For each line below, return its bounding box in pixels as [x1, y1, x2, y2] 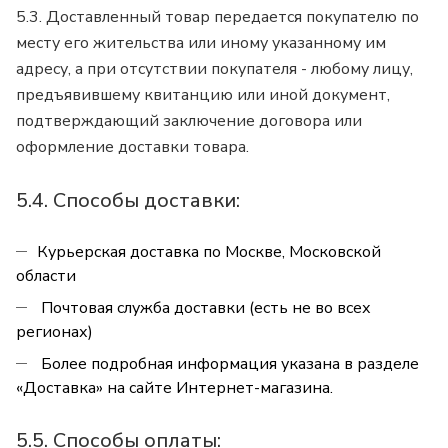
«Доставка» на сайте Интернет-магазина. [16, 377, 337, 400]
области [16, 265, 76, 288]
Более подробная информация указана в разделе [37, 353, 419, 376]
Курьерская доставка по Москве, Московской [37, 241, 381, 264]
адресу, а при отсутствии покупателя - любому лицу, [16, 58, 413, 81]
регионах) [16, 321, 93, 344]
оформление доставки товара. [16, 136, 253, 159]
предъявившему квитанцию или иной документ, [16, 84, 390, 107]
